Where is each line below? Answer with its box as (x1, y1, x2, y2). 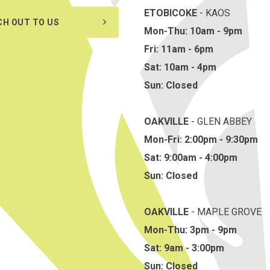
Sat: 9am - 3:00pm (144, 242, 224, 254)
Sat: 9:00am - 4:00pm (144, 152, 237, 164)
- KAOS (197, 7, 230, 19)
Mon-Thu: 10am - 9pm (144, 25, 242, 37)
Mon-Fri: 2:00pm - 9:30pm (144, 134, 258, 146)
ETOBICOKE (144, 7, 197, 19)
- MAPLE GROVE (189, 206, 262, 218)
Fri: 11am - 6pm (144, 43, 213, 55)
